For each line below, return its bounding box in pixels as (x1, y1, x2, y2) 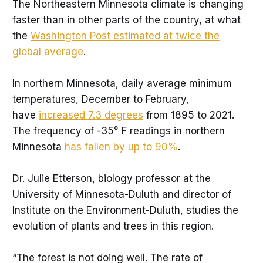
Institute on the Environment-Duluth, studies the (12, 204, 238, 216)
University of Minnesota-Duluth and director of (12, 188, 231, 200)
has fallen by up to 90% (64, 140, 178, 153)
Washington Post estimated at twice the (30, 29, 220, 42)
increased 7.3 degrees (38, 109, 143, 121)
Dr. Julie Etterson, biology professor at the (12, 172, 211, 184)
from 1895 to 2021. (143, 109, 234, 121)
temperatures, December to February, (12, 93, 189, 105)
